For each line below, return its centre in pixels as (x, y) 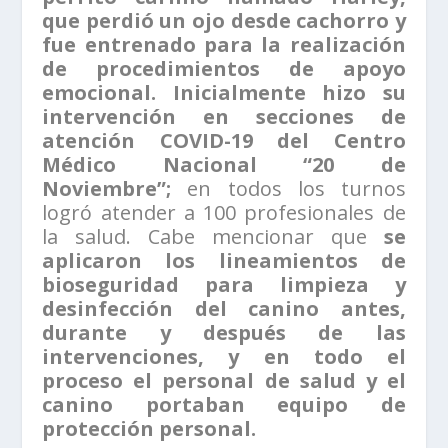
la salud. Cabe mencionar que (213, 237)
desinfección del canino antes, (224, 309)
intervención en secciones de (224, 117)
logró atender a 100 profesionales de (224, 213)
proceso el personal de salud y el (224, 381)
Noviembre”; (107, 189)
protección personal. (149, 429)
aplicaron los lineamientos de (224, 261)
